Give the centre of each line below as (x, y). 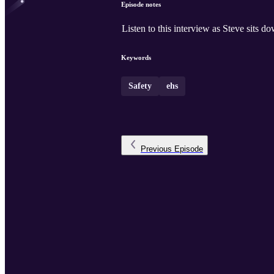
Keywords (136, 58)
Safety (140, 86)
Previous (156, 149)
